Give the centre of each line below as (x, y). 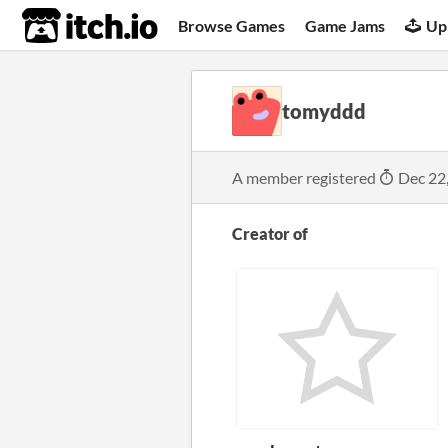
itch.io (65, 26)
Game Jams (345, 25)
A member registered (305, 177)
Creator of (270, 233)
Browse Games (232, 25)
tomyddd (324, 111)
